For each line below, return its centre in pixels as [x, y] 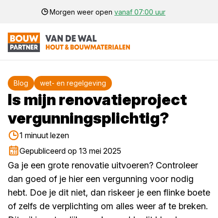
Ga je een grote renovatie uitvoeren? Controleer [103, 165]
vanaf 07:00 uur [140, 12]
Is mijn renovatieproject [97, 100]
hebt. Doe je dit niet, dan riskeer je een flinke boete [109, 192]
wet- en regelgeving [73, 83]
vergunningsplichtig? [89, 118]
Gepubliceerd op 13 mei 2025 [70, 151]
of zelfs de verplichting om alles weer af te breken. [108, 206]
